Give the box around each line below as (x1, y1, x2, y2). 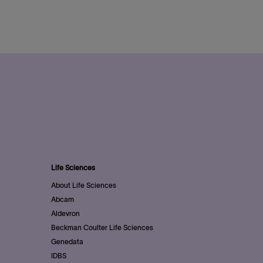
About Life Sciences (51, 181, 116, 190)
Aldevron (51, 210, 80, 218)
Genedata (51, 238, 83, 246)
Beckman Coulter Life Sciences (51, 224, 153, 232)
